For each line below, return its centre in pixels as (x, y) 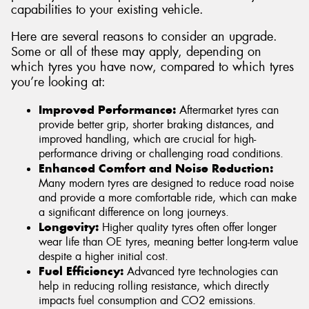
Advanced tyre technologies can (201, 271)
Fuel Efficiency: (81, 271)
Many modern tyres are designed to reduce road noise (166, 183)
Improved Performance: (107, 109)
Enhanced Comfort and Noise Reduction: (156, 168)
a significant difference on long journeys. (134, 212)
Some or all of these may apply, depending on (136, 52)
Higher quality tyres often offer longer (188, 227)
